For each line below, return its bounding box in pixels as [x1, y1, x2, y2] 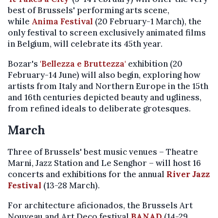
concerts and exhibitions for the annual [8, 168, 166, 180]
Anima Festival [32, 16, 93, 27]
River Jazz [166, 168, 210, 180]
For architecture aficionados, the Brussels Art [8, 200, 193, 211]
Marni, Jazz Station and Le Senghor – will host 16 [8, 157, 201, 168]
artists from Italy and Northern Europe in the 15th [8, 80, 208, 91]
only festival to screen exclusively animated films [8, 27, 206, 38]
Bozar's [8, 58, 40, 69]
